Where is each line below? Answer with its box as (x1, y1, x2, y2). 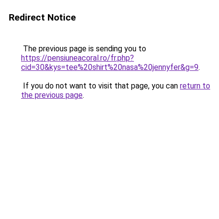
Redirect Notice (9, 12, 76, 23)
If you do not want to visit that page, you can (21, 81, 180, 90)
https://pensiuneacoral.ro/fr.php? (21, 53, 134, 63)
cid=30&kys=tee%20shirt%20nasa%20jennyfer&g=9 (21, 63, 198, 72)
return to (180, 81, 210, 90)
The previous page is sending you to (21, 44, 146, 53)
